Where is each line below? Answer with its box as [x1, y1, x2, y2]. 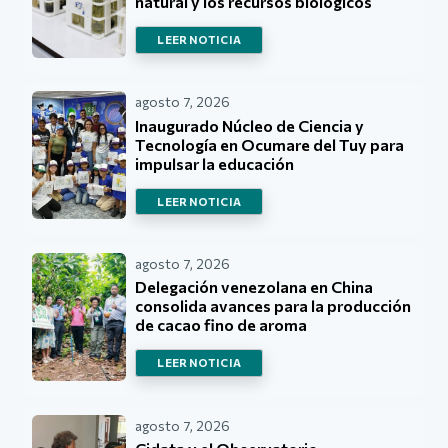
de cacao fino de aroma [135, 315, 308, 335]
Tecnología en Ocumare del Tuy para [135, 134, 405, 154]
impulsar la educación [135, 153, 295, 173]
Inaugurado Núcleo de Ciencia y [135, 115, 365, 135]
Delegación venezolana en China [135, 277, 374, 297]
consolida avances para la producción [135, 296, 412, 316]
